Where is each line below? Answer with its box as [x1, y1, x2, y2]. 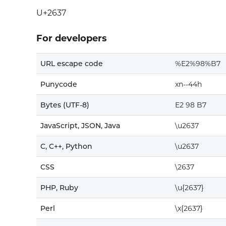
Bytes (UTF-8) [40, 100, 89, 110]
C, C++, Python [40, 142, 92, 151]
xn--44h [175, 80, 202, 89]
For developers [36, 33, 107, 44]
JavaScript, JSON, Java [40, 121, 120, 131]
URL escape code [40, 59, 103, 69]
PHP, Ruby [40, 183, 78, 193]
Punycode [40, 80, 77, 89]
